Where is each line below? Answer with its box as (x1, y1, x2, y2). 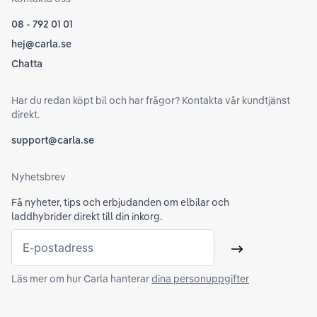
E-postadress (23, 241, 93, 255)
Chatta (11, 57, 42, 71)
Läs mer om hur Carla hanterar (11, 272, 149, 286)
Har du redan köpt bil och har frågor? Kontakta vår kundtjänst (11, 94, 290, 108)
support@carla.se (11, 134, 94, 147)
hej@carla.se (11, 38, 71, 51)
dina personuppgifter (151, 272, 249, 286)
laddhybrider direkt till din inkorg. (11, 210, 162, 224)
